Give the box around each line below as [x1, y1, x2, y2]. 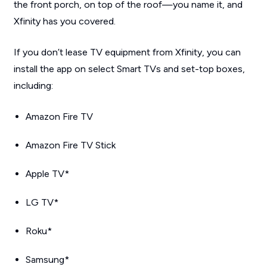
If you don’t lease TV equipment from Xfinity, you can [13, 46, 241, 58]
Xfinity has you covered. [13, 15, 116, 27]
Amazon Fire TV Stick [25, 139, 116, 151]
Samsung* [25, 253, 69, 265]
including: [13, 79, 53, 91]
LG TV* [25, 196, 58, 208]
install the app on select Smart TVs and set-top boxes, [13, 63, 245, 74]
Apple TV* [25, 167, 69, 179]
